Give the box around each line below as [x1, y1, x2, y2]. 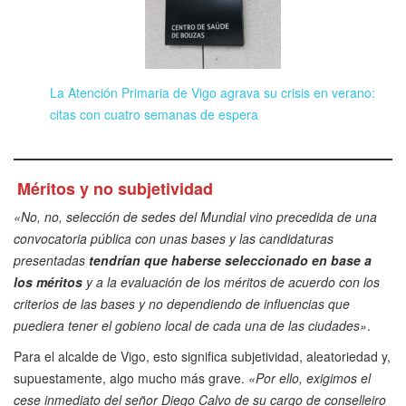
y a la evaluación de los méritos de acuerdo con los [82, 273, 380, 292]
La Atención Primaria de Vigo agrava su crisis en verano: [50, 82, 375, 101]
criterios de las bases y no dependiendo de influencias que [14, 295, 350, 314]
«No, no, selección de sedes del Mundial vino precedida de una [14, 208, 377, 227]
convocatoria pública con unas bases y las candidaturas [14, 229, 333, 248]
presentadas [14, 251, 85, 270]
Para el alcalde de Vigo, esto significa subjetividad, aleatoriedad [14, 347, 378, 366]
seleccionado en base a [221, 251, 372, 270]
